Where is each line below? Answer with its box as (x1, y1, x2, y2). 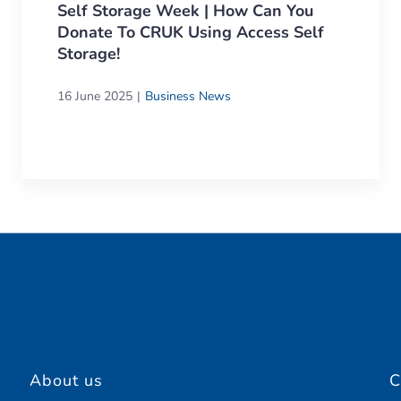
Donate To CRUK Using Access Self (57, 21, 324, 43)
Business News (145, 87, 231, 105)
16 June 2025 (57, 87, 132, 105)
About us (30, 369, 104, 391)
